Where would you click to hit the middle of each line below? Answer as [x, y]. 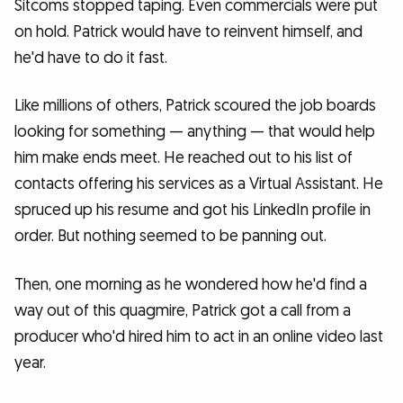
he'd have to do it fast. [91, 58]
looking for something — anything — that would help [195, 132]
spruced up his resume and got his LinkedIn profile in [193, 210]
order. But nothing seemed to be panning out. [170, 237]
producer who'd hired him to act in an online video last [199, 337]
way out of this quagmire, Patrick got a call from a [183, 311]
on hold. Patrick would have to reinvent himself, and [188, 31]
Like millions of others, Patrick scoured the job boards [195, 106]
